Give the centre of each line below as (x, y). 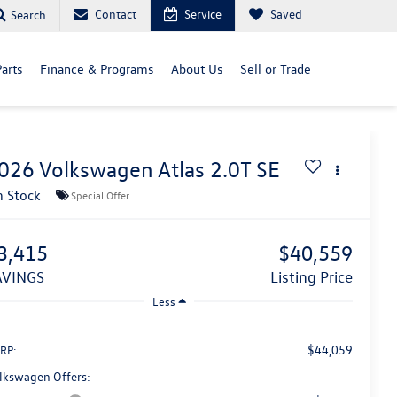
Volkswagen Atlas (122, 170)
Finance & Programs (97, 69)
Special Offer (101, 195)
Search (28, 14)
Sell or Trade (276, 69)
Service (203, 14)
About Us (197, 69)
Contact (116, 14)
